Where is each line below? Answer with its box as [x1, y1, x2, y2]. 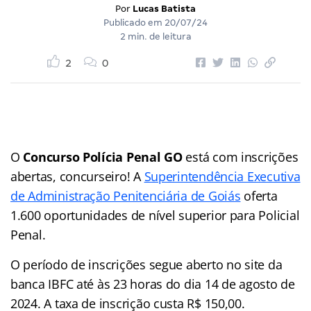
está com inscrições [182, 148, 299, 165]
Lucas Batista [133, 3, 196, 14]
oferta [240, 187, 278, 204]
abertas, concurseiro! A [10, 167, 144, 185]
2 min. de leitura [119, 31, 192, 42]
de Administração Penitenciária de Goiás [10, 187, 241, 204]
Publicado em [103, 17, 165, 28]
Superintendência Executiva [144, 167, 301, 185]
